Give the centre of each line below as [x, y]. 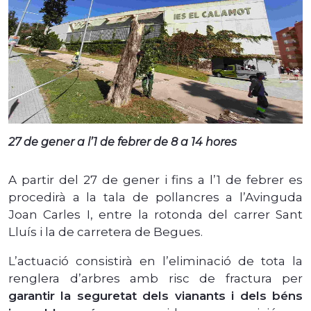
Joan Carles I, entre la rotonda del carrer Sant [155, 214]
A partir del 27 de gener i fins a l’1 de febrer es [155, 179]
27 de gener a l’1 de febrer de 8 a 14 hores [123, 142]
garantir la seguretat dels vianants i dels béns [155, 295]
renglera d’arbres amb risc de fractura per [155, 278]
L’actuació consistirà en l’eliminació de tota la [155, 261]
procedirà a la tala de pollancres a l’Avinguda [155, 197]
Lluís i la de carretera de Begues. [106, 232]
